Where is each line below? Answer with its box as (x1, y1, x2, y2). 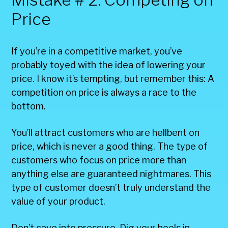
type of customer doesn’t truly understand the (11, 182, 211, 193)
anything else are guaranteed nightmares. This (11, 168, 212, 179)
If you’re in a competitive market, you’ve (11, 45, 183, 56)
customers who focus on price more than (11, 154, 187, 165)
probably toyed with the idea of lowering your (11, 59, 206, 70)
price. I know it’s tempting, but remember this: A (11, 73, 215, 84)
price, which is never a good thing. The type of (11, 140, 208, 152)
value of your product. (11, 195, 106, 207)
